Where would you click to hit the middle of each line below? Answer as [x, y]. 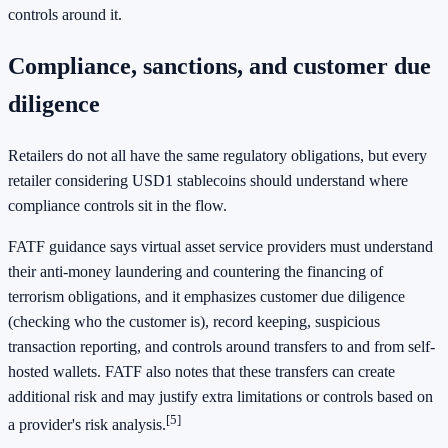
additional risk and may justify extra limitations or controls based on [220, 396]
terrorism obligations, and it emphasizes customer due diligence [206, 296]
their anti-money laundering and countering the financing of [195, 271]
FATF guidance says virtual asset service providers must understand [220, 246]
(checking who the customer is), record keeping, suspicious [194, 321]
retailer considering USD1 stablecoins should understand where [208, 180]
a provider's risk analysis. [87, 425]
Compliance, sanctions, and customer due [219, 65]
